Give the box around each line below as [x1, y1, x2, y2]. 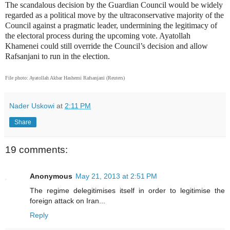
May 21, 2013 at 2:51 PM [75, 172, 157, 181]
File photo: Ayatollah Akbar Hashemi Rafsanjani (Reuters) [5, 74, 125, 81]
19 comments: [5, 144, 68, 155]
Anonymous [30, 172, 72, 181]
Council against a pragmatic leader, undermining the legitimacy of [5, 21, 217, 30]
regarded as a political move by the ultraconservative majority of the [5, 10, 224, 20]
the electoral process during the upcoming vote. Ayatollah [5, 31, 190, 40]
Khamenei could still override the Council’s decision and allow [5, 41, 208, 50]
